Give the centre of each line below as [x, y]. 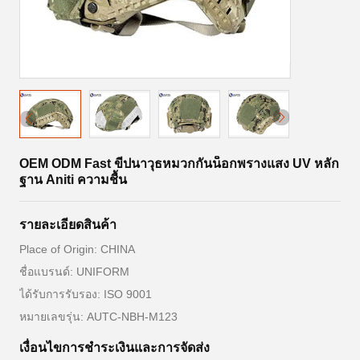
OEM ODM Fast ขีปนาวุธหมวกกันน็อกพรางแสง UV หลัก [179, 164]
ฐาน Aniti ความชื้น [73, 180]
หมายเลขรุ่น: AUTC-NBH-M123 [98, 317]
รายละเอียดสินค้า [68, 225]
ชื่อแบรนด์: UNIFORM [74, 272]
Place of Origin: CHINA [77, 249]
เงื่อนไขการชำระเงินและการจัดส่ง [115, 348]
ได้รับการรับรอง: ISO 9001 [86, 294]
